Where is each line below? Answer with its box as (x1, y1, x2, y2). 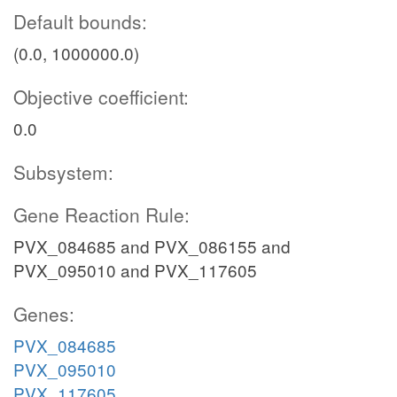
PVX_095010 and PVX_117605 (13, 258, 257, 282)
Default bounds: (13, 8, 147, 35)
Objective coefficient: (13, 83, 189, 110)
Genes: (13, 300, 74, 327)
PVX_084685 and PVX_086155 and (13, 234, 291, 258)
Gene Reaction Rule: (13, 201, 190, 228)
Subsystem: (13, 159, 113, 185)
